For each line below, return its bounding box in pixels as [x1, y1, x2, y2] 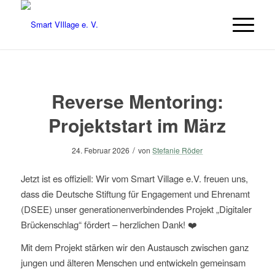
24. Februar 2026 [72, 145, 130, 155]
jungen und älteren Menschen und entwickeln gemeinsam [20, 256, 246, 269]
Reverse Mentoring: [51, 88, 223, 114]
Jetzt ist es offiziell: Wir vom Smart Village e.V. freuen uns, [20, 171, 248, 185]
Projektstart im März [48, 112, 227, 138]
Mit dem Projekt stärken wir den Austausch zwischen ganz [20, 241, 249, 254]
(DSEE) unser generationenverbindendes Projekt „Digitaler [20, 202, 252, 215]
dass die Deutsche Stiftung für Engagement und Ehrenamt [20, 187, 250, 200]
